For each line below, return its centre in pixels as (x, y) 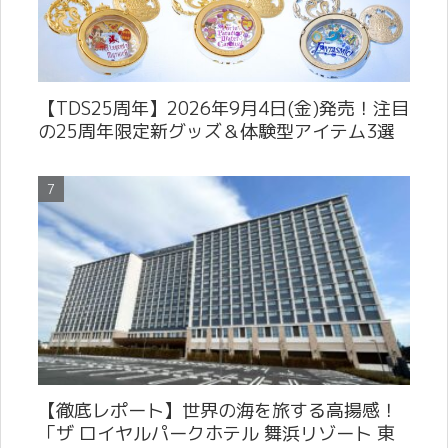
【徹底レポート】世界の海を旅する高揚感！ (218, 411)
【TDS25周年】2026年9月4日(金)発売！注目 (223, 108)
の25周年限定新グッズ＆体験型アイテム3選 (216, 131)
